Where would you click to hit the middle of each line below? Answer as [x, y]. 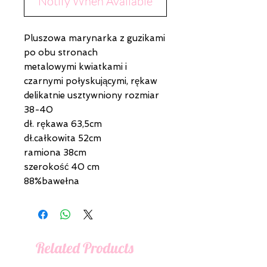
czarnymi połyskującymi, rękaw [91, 81]
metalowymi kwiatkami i [75, 67]
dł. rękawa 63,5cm [63, 124]
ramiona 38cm [55, 153]
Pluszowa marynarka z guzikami [94, 38]
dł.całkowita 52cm [63, 139]
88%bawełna [52, 181]
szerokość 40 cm [62, 167]
